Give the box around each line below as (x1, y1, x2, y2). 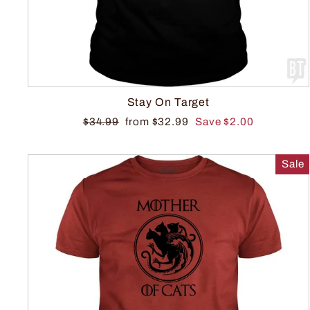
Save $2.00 (194, 116, 254, 127)
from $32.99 (125, 116, 192, 127)
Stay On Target (127, 95, 210, 108)
